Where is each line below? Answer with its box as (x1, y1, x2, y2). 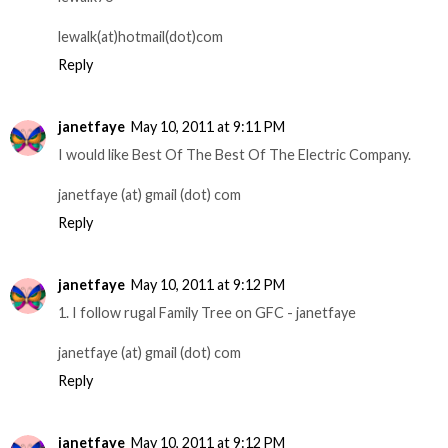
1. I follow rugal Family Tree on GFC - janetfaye (58, 303, 356, 321)
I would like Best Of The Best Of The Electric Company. (58, 145, 411, 163)
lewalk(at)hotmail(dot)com (58, 27, 223, 45)
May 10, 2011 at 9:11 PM (131, 117, 285, 135)
